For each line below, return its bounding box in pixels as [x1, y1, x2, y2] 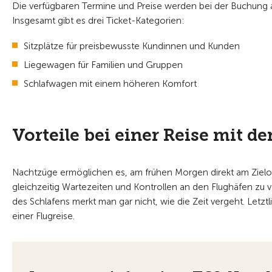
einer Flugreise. [12, 211, 75, 222]
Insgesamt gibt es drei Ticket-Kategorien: [12, 15, 185, 26]
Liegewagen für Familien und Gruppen [24, 59, 183, 70]
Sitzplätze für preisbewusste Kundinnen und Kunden [24, 41, 240, 52]
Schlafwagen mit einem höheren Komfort [24, 78, 197, 89]
